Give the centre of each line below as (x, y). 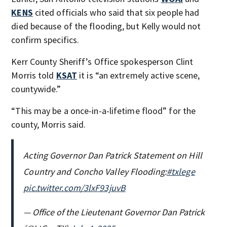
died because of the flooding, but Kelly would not (106, 26)
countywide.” (36, 89)
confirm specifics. (45, 40)
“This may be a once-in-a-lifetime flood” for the (104, 110)
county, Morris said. (49, 124)
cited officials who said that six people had (116, 12)
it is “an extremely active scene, (139, 75)
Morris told (34, 75)
